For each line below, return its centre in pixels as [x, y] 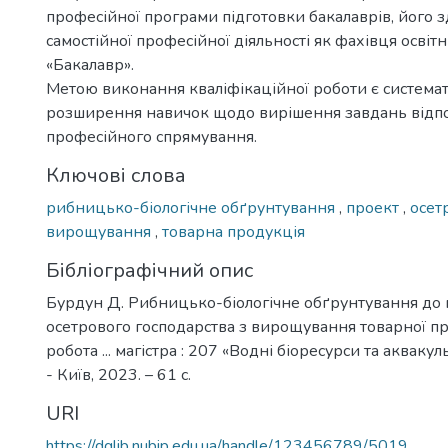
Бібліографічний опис [149, 270]
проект [374, 208]
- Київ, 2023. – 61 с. [118, 375]
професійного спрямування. [151, 137]
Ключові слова [116, 175]
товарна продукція [233, 232]
